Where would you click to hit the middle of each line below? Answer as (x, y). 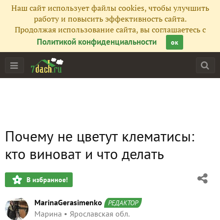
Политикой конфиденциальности (97, 42)
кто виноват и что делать (84, 153)
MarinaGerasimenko (68, 202)
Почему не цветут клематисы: (100, 136)
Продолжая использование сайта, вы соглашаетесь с (110, 29)
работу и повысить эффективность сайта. (110, 19)
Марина (48, 214)
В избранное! (47, 180)
